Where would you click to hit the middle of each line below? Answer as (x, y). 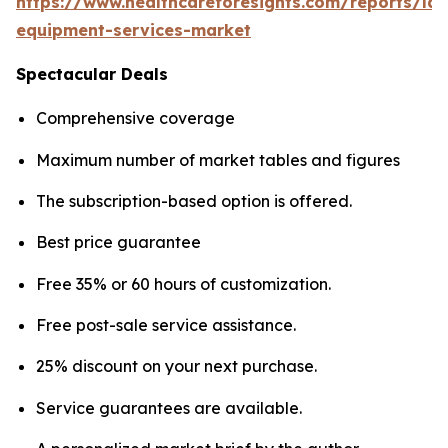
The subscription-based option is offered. (194, 200)
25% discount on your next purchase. (176, 366)
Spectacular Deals (92, 74)
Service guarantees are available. (169, 407)
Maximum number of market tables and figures (218, 159)
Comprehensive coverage (135, 118)
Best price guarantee (118, 242)
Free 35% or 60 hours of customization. (183, 283)
